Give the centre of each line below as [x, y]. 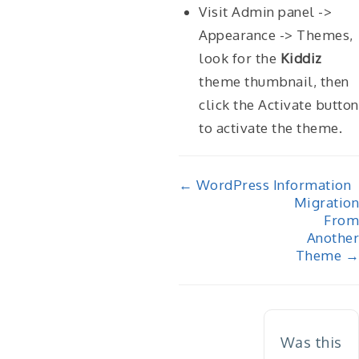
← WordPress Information [264, 185]
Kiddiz [301, 58]
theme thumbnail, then [274, 81]
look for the [240, 58]
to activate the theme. [270, 128]
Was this [311, 342]
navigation [236, 225]
